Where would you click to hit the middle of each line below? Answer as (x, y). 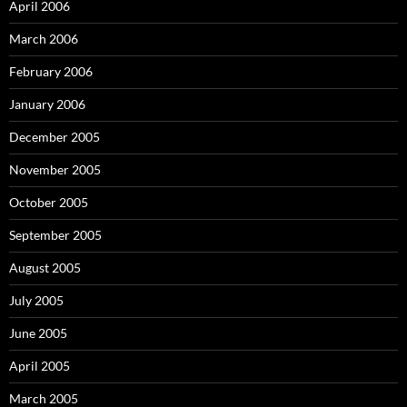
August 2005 (45, 268)
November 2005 (55, 169)
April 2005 (40, 366)
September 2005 (55, 235)
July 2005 (36, 300)
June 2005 (38, 333)
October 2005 (49, 202)
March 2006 (44, 39)
